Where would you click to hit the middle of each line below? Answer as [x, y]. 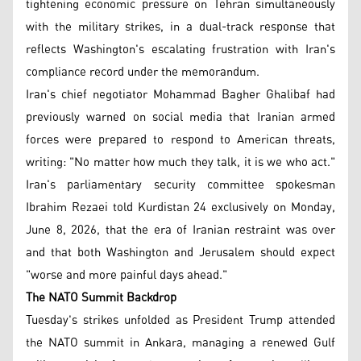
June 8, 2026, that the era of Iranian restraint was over [180, 230]
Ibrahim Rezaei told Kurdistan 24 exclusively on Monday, [180, 207]
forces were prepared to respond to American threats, [180, 139]
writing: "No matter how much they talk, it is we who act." [180, 162]
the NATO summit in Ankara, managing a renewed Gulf [180, 342]
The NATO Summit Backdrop [101, 297]
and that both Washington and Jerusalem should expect [180, 252]
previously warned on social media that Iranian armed [180, 117]
